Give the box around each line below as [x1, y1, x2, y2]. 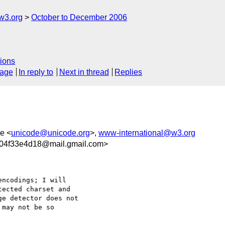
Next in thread [59, 68, 109, 77]
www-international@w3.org [98, 128, 195, 137]
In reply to [19, 68, 54, 77]
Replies [115, 68, 143, 77]
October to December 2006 [31, 13, 127, 22]
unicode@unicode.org [11, 128, 90, 137]
